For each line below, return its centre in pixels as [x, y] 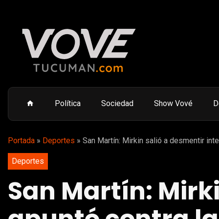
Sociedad [117, 103]
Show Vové [173, 103]
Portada [21, 141]
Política [68, 103]
